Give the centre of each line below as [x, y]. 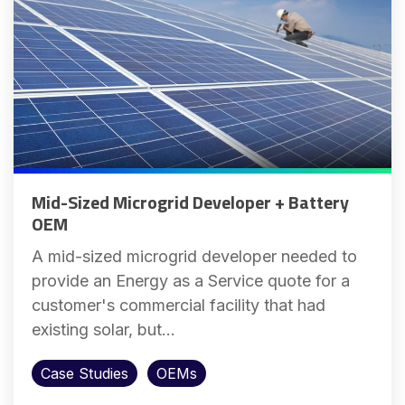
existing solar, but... [104, 329]
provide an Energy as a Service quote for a [191, 280]
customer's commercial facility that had [179, 305]
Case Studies [85, 373]
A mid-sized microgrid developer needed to [194, 256]
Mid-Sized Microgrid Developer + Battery [190, 202]
